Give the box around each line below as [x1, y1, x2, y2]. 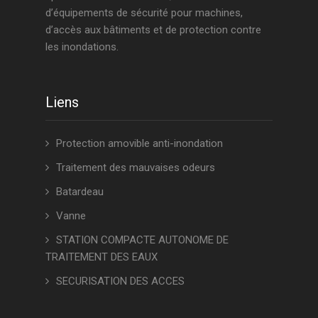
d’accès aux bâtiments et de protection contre [45, 23, 261, 37]
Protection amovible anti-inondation [56, 137, 223, 150]
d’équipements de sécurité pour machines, [45, 6, 243, 20]
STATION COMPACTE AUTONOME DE [56, 234, 229, 247]
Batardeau [56, 185, 104, 199]
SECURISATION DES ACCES [56, 275, 185, 288]
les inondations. [45, 40, 119, 54]
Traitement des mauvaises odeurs [56, 161, 215, 175]
